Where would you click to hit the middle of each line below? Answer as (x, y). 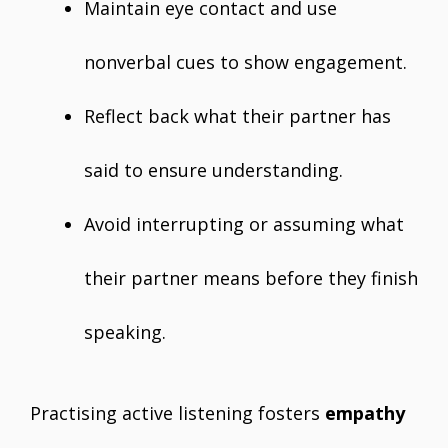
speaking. (125, 332)
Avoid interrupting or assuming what (244, 224)
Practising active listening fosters (177, 413)
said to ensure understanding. (213, 170)
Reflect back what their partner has (237, 116)
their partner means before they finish (251, 278)
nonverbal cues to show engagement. (245, 62)
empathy (365, 413)
